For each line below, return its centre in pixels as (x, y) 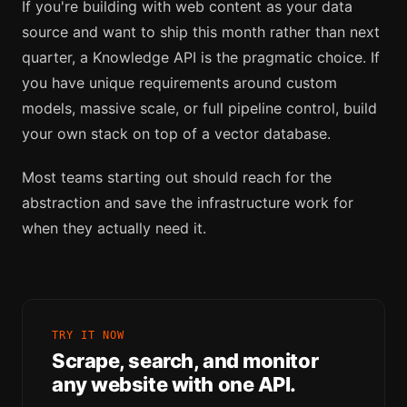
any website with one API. (174, 384)
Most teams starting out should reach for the (177, 177)
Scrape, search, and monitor (185, 360)
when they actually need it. (114, 228)
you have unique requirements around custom (179, 82)
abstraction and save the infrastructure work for (188, 202)
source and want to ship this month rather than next (201, 31)
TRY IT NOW (88, 335)
